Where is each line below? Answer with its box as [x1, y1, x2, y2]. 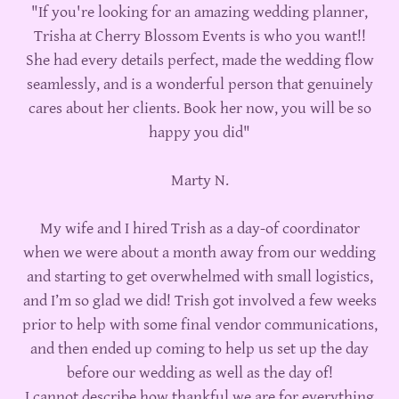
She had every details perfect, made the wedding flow [25, 51, 374, 70]
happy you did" [149, 123, 250, 142]
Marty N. [170, 171, 229, 191]
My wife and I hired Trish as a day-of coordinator [39, 219, 360, 239]
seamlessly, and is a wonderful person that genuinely [26, 75, 373, 94]
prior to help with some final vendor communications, [21, 315, 378, 335]
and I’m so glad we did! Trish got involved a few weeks [22, 291, 377, 311]
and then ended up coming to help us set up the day [30, 339, 369, 359]
